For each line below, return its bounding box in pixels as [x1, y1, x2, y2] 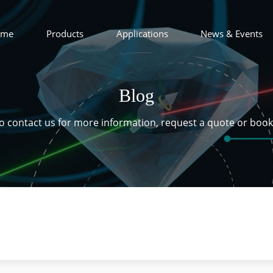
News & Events [200, 27, 263, 40]
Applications [116, 27, 168, 40]
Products [46, 27, 84, 40]
